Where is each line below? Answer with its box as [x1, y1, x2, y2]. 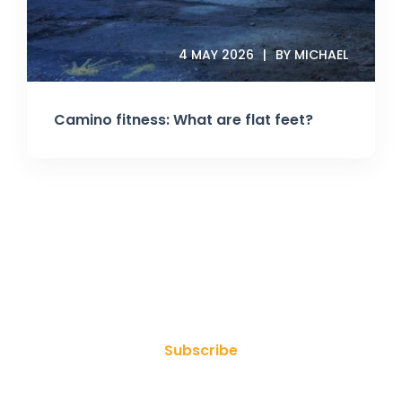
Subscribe [164, 340, 238, 362]
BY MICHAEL [275, 46, 348, 65]
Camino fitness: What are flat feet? [54, 109, 313, 131]
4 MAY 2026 [179, 46, 254, 65]
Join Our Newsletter [97, 273, 305, 303]
